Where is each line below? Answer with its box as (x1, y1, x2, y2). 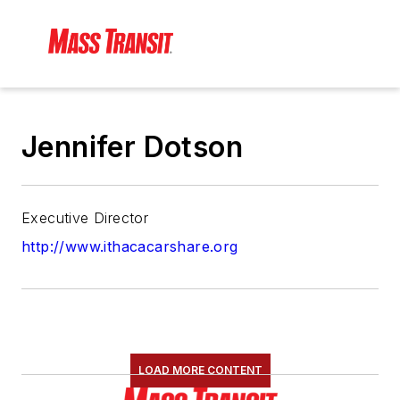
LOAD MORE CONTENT (137, 363, 262, 378)
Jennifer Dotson (21, 129, 243, 165)
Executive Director (21, 209, 149, 228)
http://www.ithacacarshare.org (21, 237, 238, 256)
